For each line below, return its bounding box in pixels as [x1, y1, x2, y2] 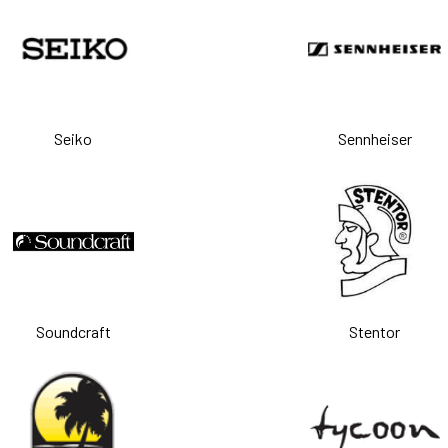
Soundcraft [35, 322, 111, 341]
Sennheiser [337, 129, 412, 149]
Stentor [349, 322, 401, 341]
